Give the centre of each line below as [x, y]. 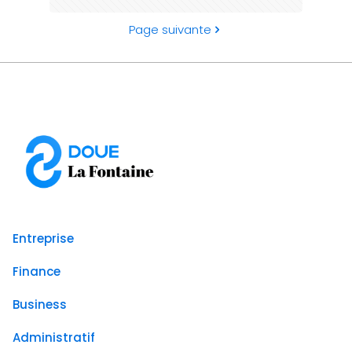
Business [40, 305]
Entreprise [44, 239]
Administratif [54, 338]
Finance [37, 272]
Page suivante [170, 29]
